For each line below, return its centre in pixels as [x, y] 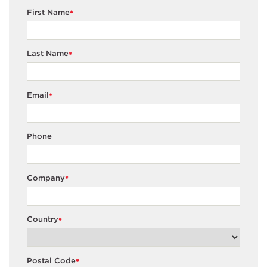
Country [43, 219]
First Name [48, 12]
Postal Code [51, 260]
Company [46, 178]
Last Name [48, 54]
